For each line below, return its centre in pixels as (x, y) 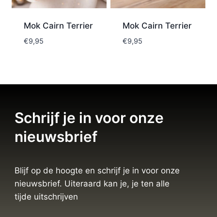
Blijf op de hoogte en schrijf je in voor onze (97, 171)
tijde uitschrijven (46, 197)
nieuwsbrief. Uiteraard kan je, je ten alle (92, 184)
